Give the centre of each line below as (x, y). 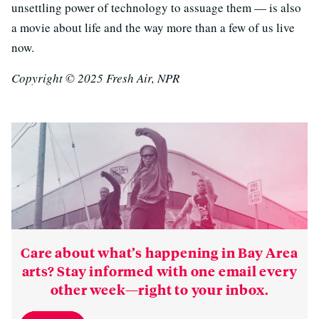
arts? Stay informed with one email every (159, 271)
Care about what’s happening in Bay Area (159, 252)
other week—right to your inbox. (159, 289)
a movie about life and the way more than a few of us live (153, 28)
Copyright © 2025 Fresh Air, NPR (95, 78)
